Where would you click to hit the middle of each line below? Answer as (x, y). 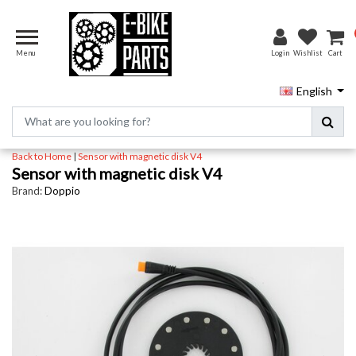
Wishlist (308, 53)
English (314, 91)
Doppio (62, 190)
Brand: (27, 190)
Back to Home (42, 156)
